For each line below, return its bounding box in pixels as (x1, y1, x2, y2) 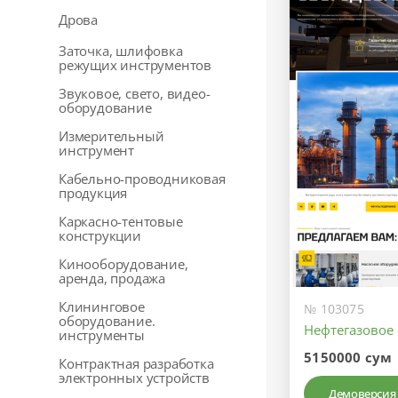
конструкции (59, 227, 141, 244)
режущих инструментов (59, 56, 212, 74)
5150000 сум (304, 348, 393, 367)
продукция (59, 184, 128, 202)
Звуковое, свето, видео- (59, 84, 211, 102)
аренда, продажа (59, 269, 166, 287)
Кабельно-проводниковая (59, 170, 226, 187)
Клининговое (59, 298, 145, 315)
